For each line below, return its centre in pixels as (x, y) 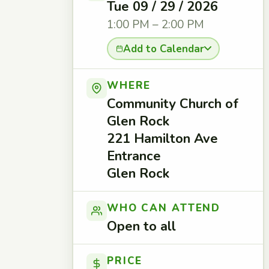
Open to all (141, 226)
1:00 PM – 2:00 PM (156, 25)
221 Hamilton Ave (162, 139)
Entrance (134, 156)
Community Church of (173, 104)
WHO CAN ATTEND (164, 208)
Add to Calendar (163, 49)
